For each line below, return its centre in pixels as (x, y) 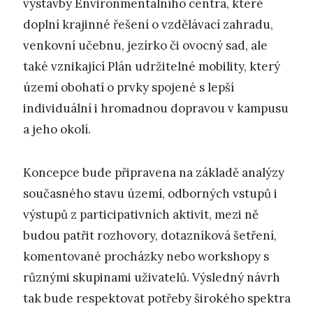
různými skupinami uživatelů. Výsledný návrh (152, 278)
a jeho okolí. (57, 129)
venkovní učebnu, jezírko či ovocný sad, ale (145, 45)
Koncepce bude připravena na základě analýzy (154, 173)
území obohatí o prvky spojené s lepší (129, 87)
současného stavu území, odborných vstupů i (150, 194)
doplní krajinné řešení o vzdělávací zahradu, (148, 24)
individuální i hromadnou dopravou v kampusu (156, 108)
